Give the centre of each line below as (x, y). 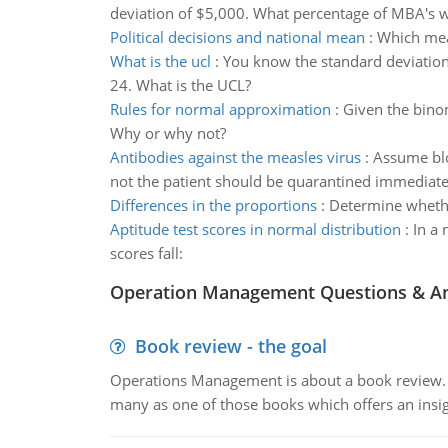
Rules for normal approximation (220, 109)
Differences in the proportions (213, 205)
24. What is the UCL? (180, 85)
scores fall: (146, 253)
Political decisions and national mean (237, 37)
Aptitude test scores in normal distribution (255, 229)
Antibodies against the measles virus (235, 157)
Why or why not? (167, 133)
